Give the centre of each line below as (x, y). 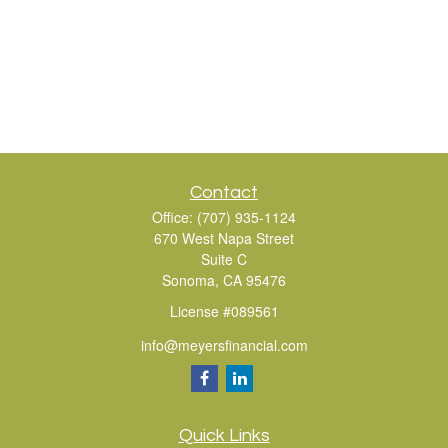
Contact (224, 192)
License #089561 (224, 311)
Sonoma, (190, 280)
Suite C (224, 259)
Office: (174, 217)
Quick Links (224, 435)
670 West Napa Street (224, 238)
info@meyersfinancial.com (224, 344)
